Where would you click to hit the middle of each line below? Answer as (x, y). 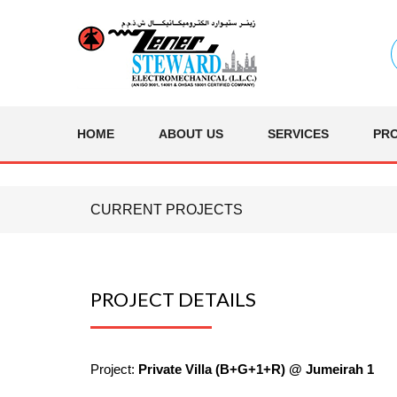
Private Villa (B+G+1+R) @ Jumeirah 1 (256, 369)
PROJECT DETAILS (173, 299)
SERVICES (298, 134)
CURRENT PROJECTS (167, 210)
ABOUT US (191, 134)
